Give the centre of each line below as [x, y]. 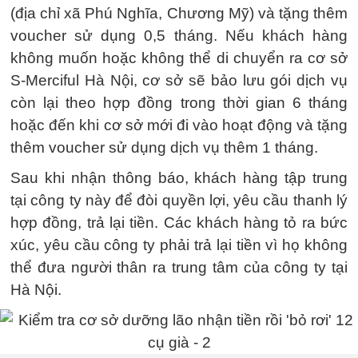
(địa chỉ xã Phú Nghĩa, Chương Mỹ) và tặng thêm [179, 13]
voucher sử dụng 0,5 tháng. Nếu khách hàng [179, 36]
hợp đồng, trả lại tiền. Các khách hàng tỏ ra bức [179, 223]
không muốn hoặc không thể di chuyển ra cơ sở [179, 58]
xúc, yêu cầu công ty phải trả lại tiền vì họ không [179, 245]
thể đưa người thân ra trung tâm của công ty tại [179, 267]
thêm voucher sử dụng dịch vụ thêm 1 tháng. [164, 147]
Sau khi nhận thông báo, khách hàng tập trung [179, 178]
